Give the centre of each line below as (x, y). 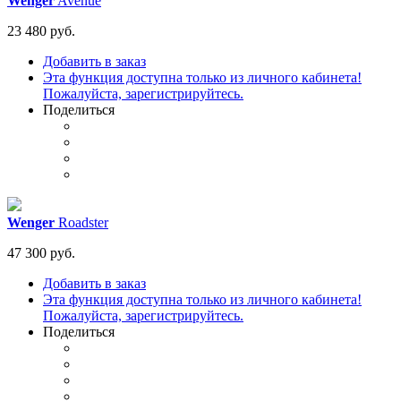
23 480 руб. (41, 31)
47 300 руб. (41, 253)
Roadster (81, 223)
